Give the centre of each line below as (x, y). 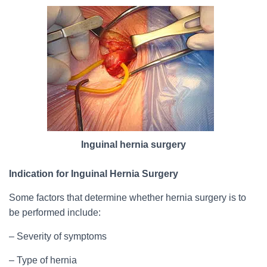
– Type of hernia (43, 260)
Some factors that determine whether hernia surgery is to (128, 198)
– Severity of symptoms (58, 236)
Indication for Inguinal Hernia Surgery (94, 174)
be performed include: (55, 212)
